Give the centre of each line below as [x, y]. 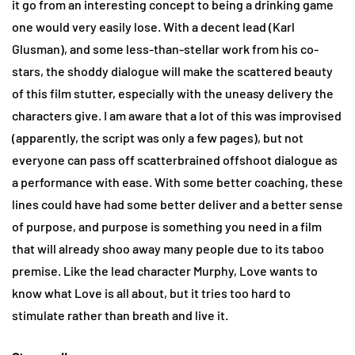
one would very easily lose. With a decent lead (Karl [153, 27]
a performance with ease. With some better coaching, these [177, 182]
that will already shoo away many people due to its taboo [168, 249]
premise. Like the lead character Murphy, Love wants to [165, 271]
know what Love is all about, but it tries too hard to [151, 293]
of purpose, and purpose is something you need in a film [167, 227]
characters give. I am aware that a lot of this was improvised [177, 116]
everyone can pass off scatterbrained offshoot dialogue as [175, 160]
